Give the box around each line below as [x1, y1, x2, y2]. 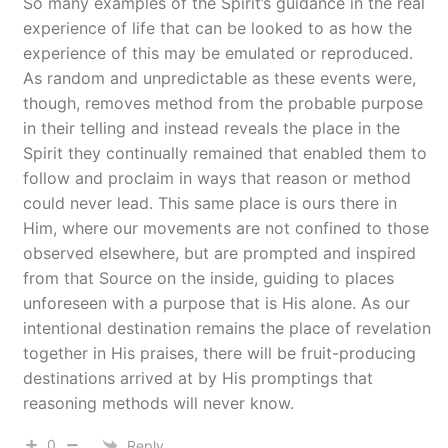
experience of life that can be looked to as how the [23, 18, 412, 38]
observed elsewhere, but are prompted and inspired [23, 243, 416, 263]
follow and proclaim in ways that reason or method [23, 168, 411, 188]
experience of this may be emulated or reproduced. [23, 43, 413, 63]
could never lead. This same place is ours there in [23, 193, 397, 213]
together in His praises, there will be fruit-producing [23, 343, 416, 363]
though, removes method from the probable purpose [23, 93, 423, 113]
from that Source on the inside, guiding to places [23, 268, 394, 288]
